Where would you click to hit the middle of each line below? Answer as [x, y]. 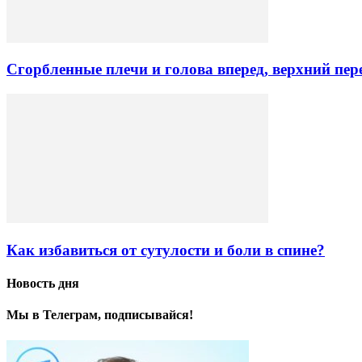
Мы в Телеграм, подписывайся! [100, 315]
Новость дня [43, 284]
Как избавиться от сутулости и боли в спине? [166, 250]
